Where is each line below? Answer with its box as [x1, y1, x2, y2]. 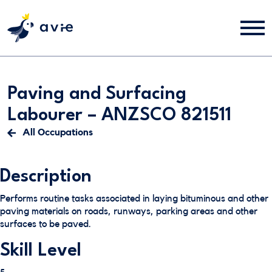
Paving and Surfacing [7, 86, 186, 103]
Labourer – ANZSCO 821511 [7, 107, 231, 124]
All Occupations [22, 127, 93, 137]
